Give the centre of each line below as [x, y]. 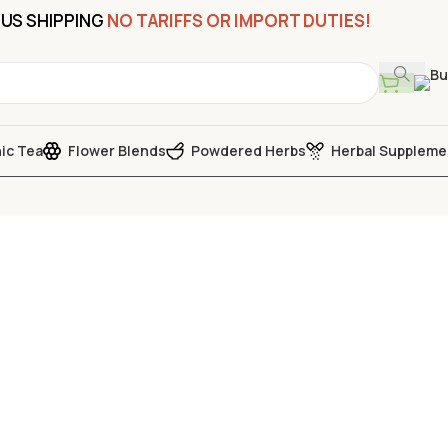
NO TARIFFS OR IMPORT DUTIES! [239, 20]
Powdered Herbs [248, 150]
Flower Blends [117, 150]
